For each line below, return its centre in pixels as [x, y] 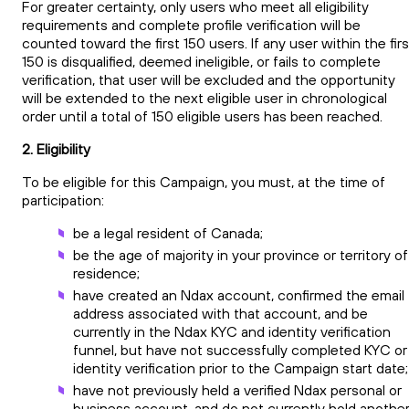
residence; [106, 273]
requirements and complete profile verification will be [191, 24]
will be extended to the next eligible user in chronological [204, 97]
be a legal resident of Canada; [168, 232]
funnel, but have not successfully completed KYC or [240, 349]
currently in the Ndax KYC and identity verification [232, 331]
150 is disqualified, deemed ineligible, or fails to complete [201, 61]
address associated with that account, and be [220, 313]
